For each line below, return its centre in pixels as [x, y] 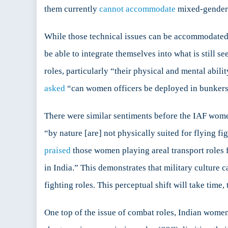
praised [58, 151]
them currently [72, 9]
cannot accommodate [137, 9]
